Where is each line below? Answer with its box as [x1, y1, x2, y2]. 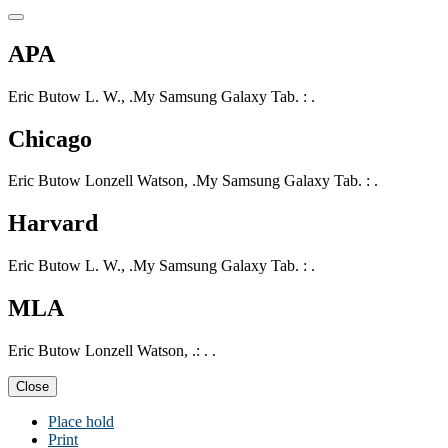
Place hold [48, 413, 114, 431]
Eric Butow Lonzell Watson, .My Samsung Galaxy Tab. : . [8, 172, 378, 190]
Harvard [8, 210, 98, 237]
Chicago [8, 125, 92, 152]
